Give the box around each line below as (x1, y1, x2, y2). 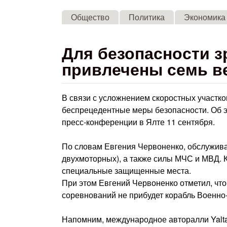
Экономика (184, 11, 226, 23)
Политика (129, 11, 165, 23)
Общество (71, 11, 110, 23)
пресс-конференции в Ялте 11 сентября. (62, 116, 215, 128)
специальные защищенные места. (62, 165, 191, 176)
